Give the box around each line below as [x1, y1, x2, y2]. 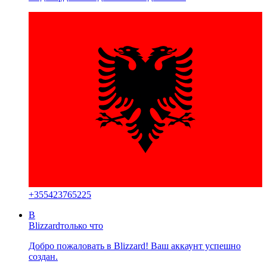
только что [60, 220, 103, 231]
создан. [29, 251, 58, 262]
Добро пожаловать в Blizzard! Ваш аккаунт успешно [29, 240, 241, 251]
